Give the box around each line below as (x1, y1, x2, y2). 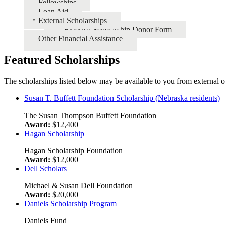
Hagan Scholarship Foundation (24, 146, 123, 155)
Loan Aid (38, 7, 68, 16)
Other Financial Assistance (38, 34, 123, 43)
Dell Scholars (24, 164, 67, 173)
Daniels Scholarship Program (24, 199, 117, 208)
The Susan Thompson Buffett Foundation (24, 110, 156, 120)
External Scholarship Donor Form (64, 25, 172, 34)
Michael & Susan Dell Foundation (24, 181, 133, 190)
